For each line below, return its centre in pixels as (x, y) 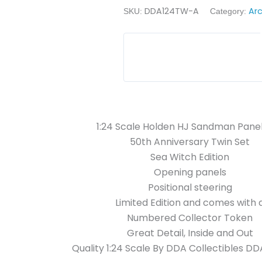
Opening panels (190, 172)
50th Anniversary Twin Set (190, 142)
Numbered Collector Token (190, 218)
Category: (229, 11)
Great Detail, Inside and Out (190, 233)
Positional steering (190, 187)
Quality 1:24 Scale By (119, 248)
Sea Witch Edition (190, 157)
